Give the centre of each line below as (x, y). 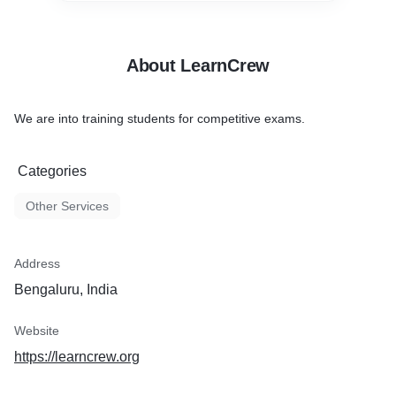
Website (37, 331)
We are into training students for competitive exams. (160, 118)
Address (37, 263)
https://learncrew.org (77, 357)
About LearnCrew (198, 65)
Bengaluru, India (66, 289)
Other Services (67, 206)
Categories (52, 171)
